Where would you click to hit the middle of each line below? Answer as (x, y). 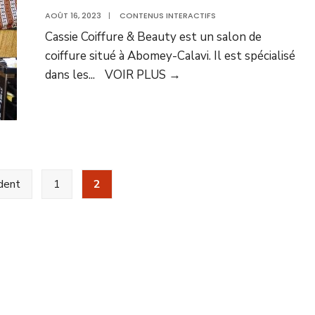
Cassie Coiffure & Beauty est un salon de (153, 37)
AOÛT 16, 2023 (73, 15)
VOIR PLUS (137, 75)
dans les (67, 75)
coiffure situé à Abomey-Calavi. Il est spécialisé (170, 56)
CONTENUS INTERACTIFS (168, 15)
